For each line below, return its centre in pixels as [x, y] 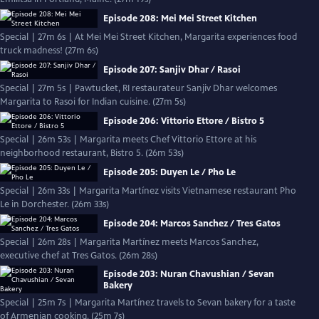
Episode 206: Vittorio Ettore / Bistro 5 [184, 121]
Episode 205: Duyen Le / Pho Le [169, 172]
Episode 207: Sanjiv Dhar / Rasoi [172, 70]
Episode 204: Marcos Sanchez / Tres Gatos [192, 224]
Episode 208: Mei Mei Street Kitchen [180, 19]
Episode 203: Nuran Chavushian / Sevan [189, 274]
